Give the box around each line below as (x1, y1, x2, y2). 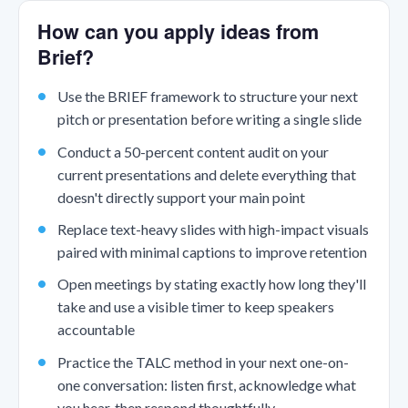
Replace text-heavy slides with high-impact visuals (56, 220, 369, 239)
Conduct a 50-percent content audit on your (56, 142, 329, 160)
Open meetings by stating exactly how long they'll (56, 275, 366, 293)
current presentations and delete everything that (56, 165, 356, 183)
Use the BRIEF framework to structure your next (56, 87, 358, 106)
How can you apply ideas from (37, 17, 319, 46)
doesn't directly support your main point (56, 188, 305, 206)
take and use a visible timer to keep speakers (56, 298, 334, 316)
